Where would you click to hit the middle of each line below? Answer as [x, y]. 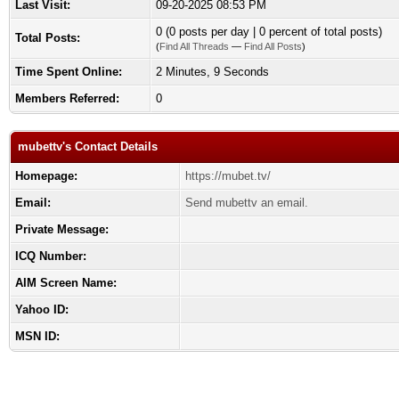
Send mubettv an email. [247, 203]
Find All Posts [273, 46]
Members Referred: [67, 98]
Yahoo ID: [42, 309]
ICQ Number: [51, 256]
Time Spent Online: [69, 72]
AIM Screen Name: [66, 283]
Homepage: [46, 176]
